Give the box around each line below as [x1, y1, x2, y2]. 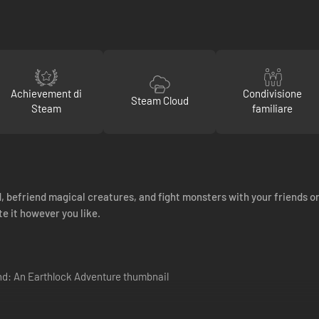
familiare [252, 101, 293, 115]
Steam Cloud [130, 94, 189, 107]
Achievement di [11, 86, 83, 100]
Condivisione [243, 86, 303, 100]
